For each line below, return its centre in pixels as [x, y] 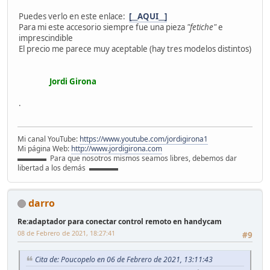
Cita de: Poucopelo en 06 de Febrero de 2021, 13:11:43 [124, 259]
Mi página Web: [44, 148]
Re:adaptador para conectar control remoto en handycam [120, 221]
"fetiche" [202, 27]
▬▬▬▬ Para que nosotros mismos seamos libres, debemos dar [127, 158]
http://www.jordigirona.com [117, 148]
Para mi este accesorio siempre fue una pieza [103, 27]
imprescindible [46, 38]
